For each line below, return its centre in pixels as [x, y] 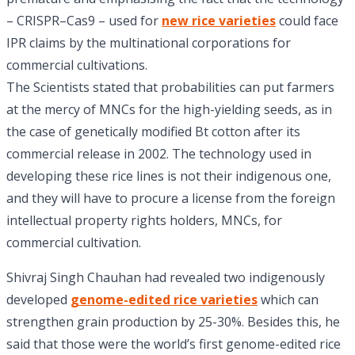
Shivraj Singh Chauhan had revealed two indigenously [166, 278]
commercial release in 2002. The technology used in [159, 154]
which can [288, 300]
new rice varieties [219, 21]
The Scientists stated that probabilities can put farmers [170, 88]
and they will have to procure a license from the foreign [171, 198]
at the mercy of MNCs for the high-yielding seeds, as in [169, 110]
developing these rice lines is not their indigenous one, [169, 176]
